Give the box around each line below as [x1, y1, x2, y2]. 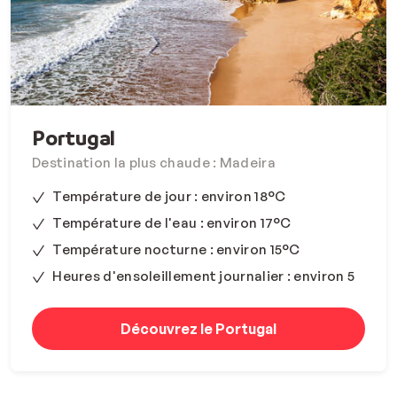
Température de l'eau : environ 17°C [52, 214, 292, 232]
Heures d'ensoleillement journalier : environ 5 [52, 268, 355, 285]
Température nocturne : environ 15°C [52, 241, 300, 259]
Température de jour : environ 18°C [52, 188, 286, 206]
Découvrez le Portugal [121, 320, 276, 339]
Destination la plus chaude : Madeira [32, 154, 276, 172]
